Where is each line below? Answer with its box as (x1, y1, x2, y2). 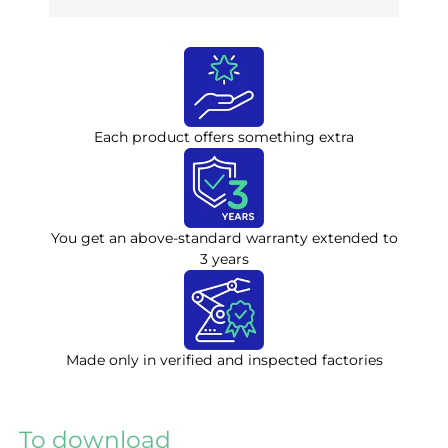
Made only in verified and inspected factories (65, 350, 383, 369)
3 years (199, 249, 249, 268)
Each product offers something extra (94, 127, 354, 146)
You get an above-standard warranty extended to (50, 228, 398, 247)
